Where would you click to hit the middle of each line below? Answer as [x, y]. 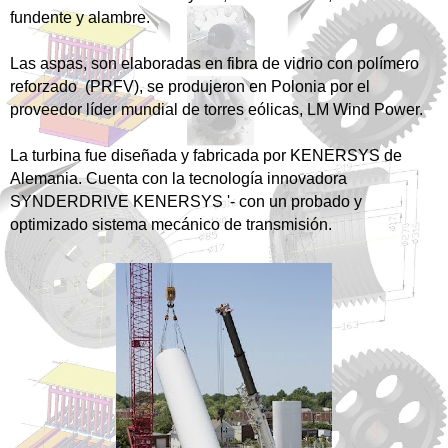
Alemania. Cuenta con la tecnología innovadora [178, 179]
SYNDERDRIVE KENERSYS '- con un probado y [186, 202]
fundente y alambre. [80, 18]
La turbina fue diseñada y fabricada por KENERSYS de [206, 156]
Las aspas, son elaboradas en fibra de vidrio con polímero [214, 64]
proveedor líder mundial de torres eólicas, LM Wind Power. [216, 110]
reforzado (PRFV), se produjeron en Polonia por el [190, 87]
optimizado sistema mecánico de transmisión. [171, 225]
